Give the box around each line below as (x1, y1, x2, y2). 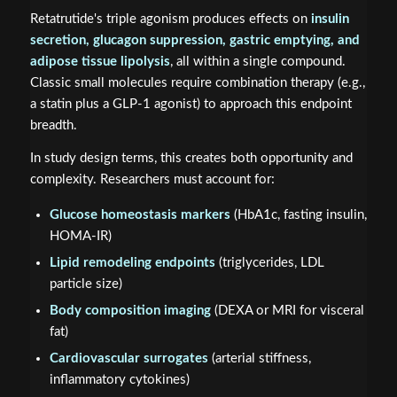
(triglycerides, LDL (214, 255, 324, 269)
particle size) (49, 276, 122, 291)
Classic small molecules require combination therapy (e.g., (29, 76, 365, 90)
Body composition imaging (49, 303, 211, 317)
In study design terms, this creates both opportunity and (29, 152, 353, 166)
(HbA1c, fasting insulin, (230, 207, 367, 222)
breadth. (29, 119, 77, 133)
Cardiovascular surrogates (49, 351, 208, 365)
